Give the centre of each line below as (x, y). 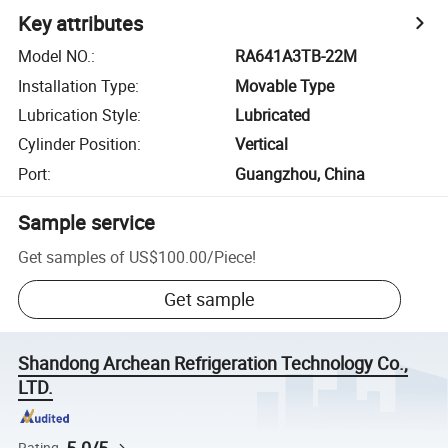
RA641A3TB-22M (296, 56)
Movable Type (285, 85)
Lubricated (273, 114)
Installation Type (77, 85)
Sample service (87, 222)
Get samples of (72, 256)
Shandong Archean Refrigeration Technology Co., (213, 363)
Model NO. (55, 56)
